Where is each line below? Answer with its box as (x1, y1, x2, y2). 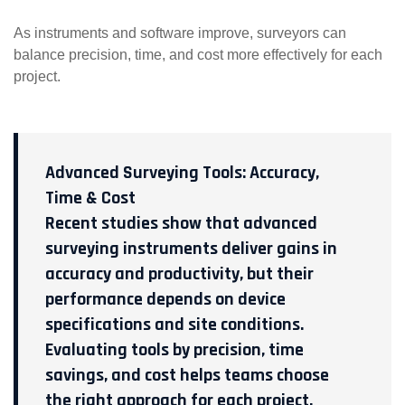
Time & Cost (45, 186, 136, 211)
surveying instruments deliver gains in (45, 237, 337, 261)
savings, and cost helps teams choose (45, 363, 329, 388)
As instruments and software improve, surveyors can (14, 25, 346, 42)
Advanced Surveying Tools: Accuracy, (45, 161, 319, 185)
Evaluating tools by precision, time (45, 338, 304, 363)
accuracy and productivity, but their (45, 262, 314, 287)
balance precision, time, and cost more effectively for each (14, 47, 382, 63)
